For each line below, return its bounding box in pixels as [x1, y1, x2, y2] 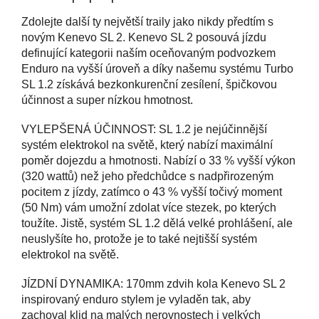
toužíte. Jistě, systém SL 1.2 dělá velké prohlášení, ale [21, 216, 293, 229]
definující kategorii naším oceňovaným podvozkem [21, 46, 276, 59]
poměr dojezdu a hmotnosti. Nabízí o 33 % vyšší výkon [21, 154, 296, 167]
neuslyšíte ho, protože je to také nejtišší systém [21, 232, 257, 245]
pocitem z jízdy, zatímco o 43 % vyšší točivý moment [21, 185, 282, 198]
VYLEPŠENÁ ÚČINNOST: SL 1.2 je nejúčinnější [21, 122, 267, 135]
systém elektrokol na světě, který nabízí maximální [21, 138, 273, 151]
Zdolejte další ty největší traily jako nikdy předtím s [21, 15, 273, 28]
